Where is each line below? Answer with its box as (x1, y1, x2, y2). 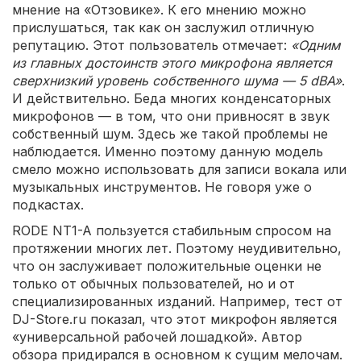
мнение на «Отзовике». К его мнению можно (12, 2, 306, 18)
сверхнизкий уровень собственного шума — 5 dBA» (12, 73, 342, 89)
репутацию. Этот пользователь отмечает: (12, 37, 291, 53)
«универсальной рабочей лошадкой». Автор (12, 329, 302, 345)
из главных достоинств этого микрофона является (12, 55, 332, 71)
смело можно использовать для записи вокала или (12, 161, 346, 177)
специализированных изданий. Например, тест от (12, 293, 342, 309)
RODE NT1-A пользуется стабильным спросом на (12, 222, 331, 239)
